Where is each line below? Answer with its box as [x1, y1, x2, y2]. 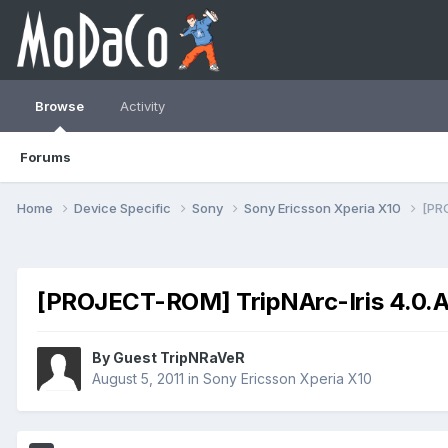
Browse [35, 98, 84, 114]
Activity [120, 98, 165, 114]
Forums [20, 149, 71, 165]
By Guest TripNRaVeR [92, 349, 245, 367]
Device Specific [74, 199, 174, 216]
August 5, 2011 [92, 370, 184, 388]
